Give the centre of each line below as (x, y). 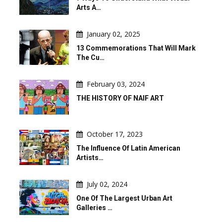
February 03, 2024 (116, 84)
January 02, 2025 (113, 34)
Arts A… (89, 7)
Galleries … (94, 207)
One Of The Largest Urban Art (124, 198)
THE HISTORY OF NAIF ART (120, 98)
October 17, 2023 (115, 134)
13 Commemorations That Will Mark (136, 48)
